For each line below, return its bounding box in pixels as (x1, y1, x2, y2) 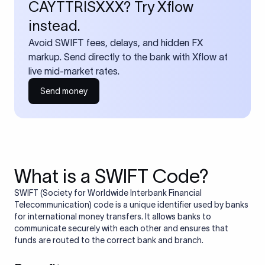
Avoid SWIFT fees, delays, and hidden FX (28, 37, 203, 48)
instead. (28, 18, 80, 34)
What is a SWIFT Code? (14, 166, 209, 186)
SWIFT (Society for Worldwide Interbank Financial (14, 188, 202, 198)
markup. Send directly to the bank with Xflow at (28, 51, 228, 62)
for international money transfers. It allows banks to (14, 212, 211, 221)
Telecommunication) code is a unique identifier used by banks (14, 200, 248, 209)
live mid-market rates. (28, 66, 119, 76)
